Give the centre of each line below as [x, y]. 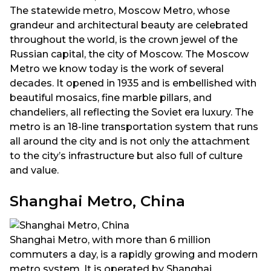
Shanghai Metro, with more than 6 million [110, 240]
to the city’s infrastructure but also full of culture [126, 156]
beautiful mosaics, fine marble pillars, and [111, 98]
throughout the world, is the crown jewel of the [124, 40]
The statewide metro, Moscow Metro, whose [120, 11]
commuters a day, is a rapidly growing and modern [134, 255]
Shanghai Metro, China [97, 201]
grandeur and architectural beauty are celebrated [129, 25]
